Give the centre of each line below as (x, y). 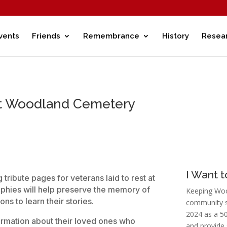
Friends (46, 36)
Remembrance (111, 36)
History (175, 36)
